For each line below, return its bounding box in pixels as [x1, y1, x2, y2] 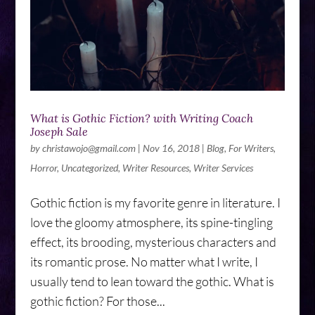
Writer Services [193, 161, 253, 174]
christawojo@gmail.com [41, 141, 136, 154]
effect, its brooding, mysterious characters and [30, 233, 276, 250]
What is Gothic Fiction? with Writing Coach [30, 110, 253, 125]
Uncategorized [60, 161, 118, 174]
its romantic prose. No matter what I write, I [30, 253, 258, 269]
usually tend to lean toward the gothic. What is [30, 273, 274, 289]
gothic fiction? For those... [30, 292, 165, 309]
